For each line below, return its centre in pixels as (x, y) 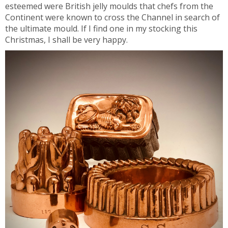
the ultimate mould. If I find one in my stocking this (101, 28)
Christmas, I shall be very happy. (67, 40)
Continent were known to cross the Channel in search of (112, 17)
